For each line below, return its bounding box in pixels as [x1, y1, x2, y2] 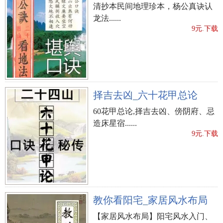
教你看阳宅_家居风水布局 [93, 194, 208, 206]
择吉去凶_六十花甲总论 [93, 89, 198, 101]
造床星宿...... [93, 118, 137, 127]
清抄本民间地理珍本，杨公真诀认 [93, 1, 213, 10]
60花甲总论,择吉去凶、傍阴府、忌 [93, 107, 215, 115]
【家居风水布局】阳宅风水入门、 [93, 212, 213, 221]
